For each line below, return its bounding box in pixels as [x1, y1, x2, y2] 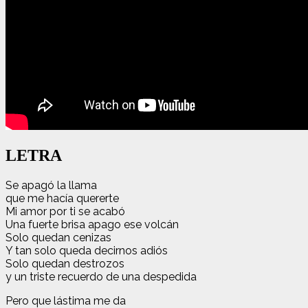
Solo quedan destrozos [5, 256, 124, 270]
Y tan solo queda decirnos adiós [5, 243, 168, 257]
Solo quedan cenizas [5, 230, 111, 244]
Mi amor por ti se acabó [5, 204, 125, 218]
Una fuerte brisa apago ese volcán [5, 217, 179, 231]
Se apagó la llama [5, 178, 97, 192]
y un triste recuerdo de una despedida [5, 269, 197, 283]
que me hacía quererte [5, 191, 119, 205]
